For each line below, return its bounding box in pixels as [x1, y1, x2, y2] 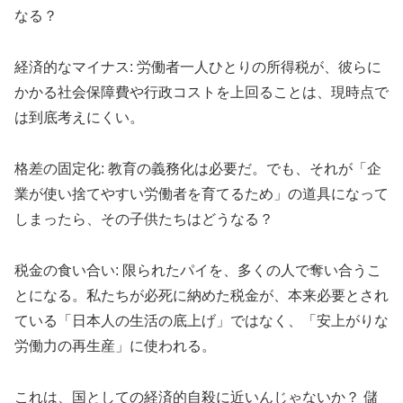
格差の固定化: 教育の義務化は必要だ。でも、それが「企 [14, 160, 381, 176]
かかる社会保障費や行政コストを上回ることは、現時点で [14, 85, 389, 101]
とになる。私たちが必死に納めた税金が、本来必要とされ [14, 287, 389, 303]
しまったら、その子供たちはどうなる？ [14, 210, 273, 227]
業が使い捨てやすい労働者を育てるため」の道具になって [14, 185, 389, 201]
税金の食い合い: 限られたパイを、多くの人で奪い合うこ [14, 262, 381, 278]
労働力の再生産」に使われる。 [14, 337, 216, 354]
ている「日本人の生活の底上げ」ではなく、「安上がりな [14, 312, 389, 328]
